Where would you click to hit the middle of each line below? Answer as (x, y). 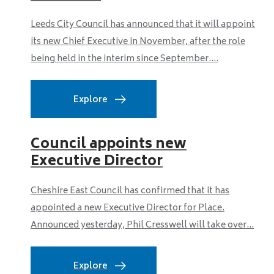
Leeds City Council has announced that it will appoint (143, 25)
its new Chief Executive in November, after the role (138, 42)
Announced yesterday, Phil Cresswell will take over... (142, 225)
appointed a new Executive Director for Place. (128, 208)
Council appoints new (109, 145)
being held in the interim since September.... (124, 59)
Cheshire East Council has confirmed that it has (130, 191)
